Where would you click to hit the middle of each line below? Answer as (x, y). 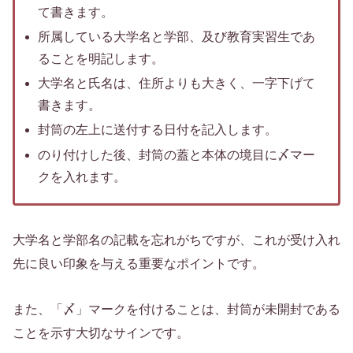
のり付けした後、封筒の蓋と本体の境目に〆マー (177, 154)
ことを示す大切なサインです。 (101, 333)
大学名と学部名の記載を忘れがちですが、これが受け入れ (176, 240)
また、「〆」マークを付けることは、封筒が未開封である (176, 310)
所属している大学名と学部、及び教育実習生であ (177, 37)
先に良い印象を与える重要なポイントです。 (139, 263)
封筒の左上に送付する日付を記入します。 (158, 130)
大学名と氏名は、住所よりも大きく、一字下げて (177, 84)
